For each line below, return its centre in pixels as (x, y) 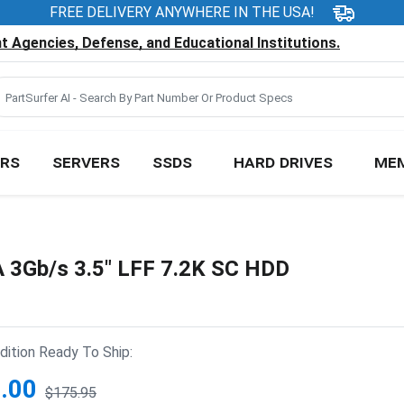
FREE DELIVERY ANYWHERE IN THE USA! (182, 12)
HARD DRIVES (283, 161)
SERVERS (86, 161)
